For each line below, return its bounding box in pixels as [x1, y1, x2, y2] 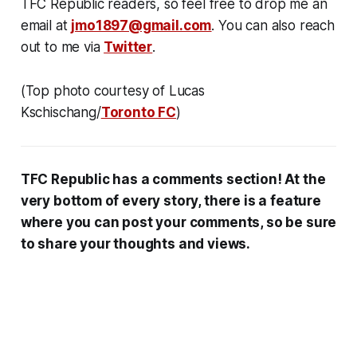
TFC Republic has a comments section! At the [20, 171, 326, 188]
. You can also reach [211, 18, 335, 34]
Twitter [104, 39, 153, 56]
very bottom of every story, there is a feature [20, 193, 321, 210]
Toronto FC [100, 104, 176, 121]
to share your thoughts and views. [20, 236, 251, 253]
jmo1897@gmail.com [71, 18, 212, 34]
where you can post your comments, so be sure [20, 214, 337, 231]
